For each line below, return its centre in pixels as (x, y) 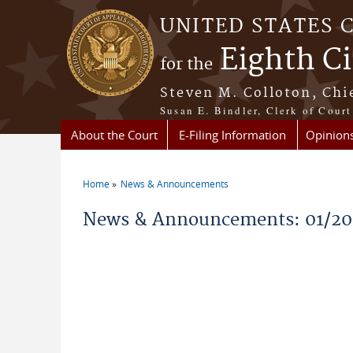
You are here (126, 196)
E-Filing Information (232, 135)
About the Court (114, 135)
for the (186, 65)
